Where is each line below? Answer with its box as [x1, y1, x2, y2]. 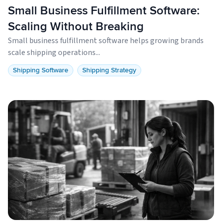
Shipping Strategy [82, 66, 136, 75]
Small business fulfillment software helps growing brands [8, 35, 204, 47]
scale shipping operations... [8, 47, 100, 58]
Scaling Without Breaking [8, 19, 144, 34]
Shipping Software [13, 66, 68, 75]
